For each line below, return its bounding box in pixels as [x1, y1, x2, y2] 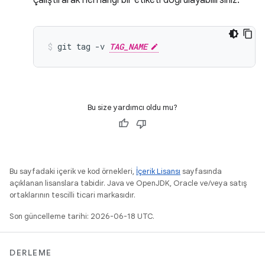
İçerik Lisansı [136, 166, 180, 176]
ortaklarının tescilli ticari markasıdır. [9, 190, 135, 200]
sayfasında [180, 166, 222, 176]
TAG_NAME [109, 41, 147, 52]
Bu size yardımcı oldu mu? [88, 102, 177, 112]
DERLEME [9, 247, 52, 258]
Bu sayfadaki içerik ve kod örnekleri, [9, 166, 136, 176]
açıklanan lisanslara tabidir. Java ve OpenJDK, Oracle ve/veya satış [9, 178, 247, 188]
